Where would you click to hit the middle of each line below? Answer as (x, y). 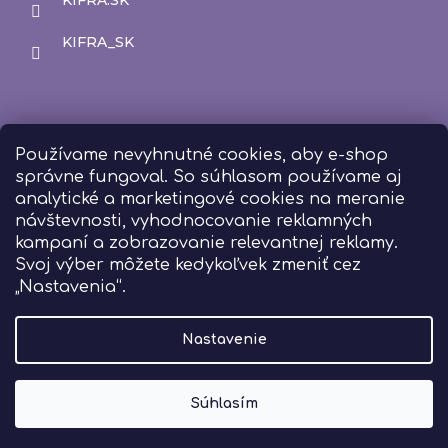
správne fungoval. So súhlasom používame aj (208, 176)
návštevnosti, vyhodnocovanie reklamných (193, 220)
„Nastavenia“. (70, 286)
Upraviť (375, 430)
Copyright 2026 (100, 430)
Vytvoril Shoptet (224, 411)
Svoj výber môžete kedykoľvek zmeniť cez (188, 264)
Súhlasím (224, 403)
